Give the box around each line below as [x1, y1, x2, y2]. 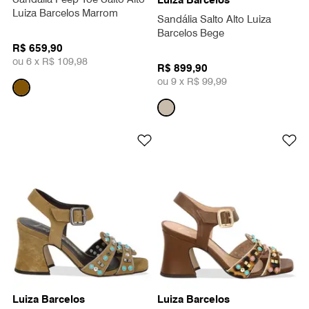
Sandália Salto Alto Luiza [157, 12, 271, 26]
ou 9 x [157, 75, 187, 88]
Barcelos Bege [157, 26, 224, 39]
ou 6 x [12, 55, 42, 68]
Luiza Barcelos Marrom [12, 6, 118, 19]
